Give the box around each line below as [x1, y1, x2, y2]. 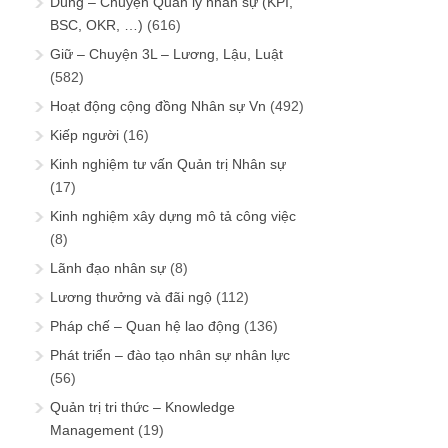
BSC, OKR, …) [50, 17, 143, 34]
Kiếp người [50, 127, 119, 144]
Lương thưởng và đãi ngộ [50, 289, 212, 306]
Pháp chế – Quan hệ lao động [50, 318, 240, 335]
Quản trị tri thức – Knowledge [50, 399, 235, 416]
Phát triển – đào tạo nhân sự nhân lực [50, 347, 290, 364]
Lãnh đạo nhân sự [50, 260, 166, 277]
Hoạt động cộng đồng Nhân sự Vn [50, 98, 266, 115]
